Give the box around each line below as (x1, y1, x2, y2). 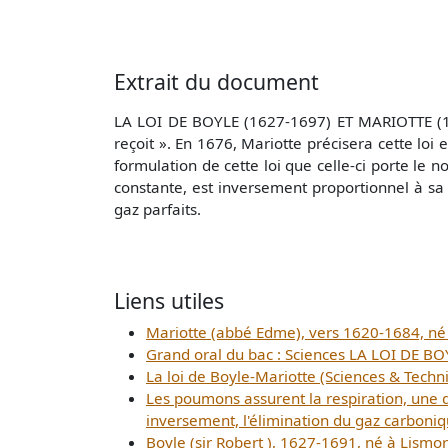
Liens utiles (114, 285, 224, 315)
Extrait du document (114, 66, 319, 96)
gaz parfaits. (114, 198, 201, 219)
